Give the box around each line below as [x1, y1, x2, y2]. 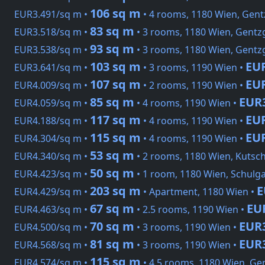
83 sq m [90, 23, 134, 40]
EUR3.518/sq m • [14, 25, 90, 39]
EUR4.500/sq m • [14, 221, 90, 234]
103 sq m [90, 59, 141, 75]
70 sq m [90, 218, 134, 235]
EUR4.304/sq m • [14, 132, 90, 146]
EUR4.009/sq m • [14, 79, 90, 92]
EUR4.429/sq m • [14, 185, 90, 199]
